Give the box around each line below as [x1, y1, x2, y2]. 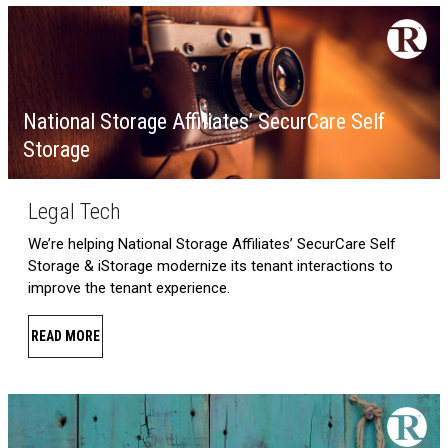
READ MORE [31, 328, 100, 345]
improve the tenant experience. [28, 279, 230, 298]
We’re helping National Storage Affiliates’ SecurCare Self [28, 235, 396, 254]
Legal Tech [28, 199, 121, 225]
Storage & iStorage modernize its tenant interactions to [28, 257, 393, 276]
